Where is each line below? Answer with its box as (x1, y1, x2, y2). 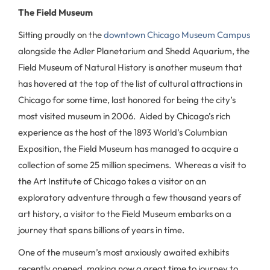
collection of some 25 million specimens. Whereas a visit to (18, 159, 246, 171)
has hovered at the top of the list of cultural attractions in (18, 78, 242, 89)
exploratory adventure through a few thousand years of (18, 192, 241, 203)
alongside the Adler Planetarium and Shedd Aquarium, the (18, 45, 250, 57)
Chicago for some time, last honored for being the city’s (18, 94, 236, 105)
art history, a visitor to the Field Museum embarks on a (18, 208, 231, 219)
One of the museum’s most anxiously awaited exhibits (18, 246, 229, 258)
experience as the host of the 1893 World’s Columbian (18, 127, 227, 138)
